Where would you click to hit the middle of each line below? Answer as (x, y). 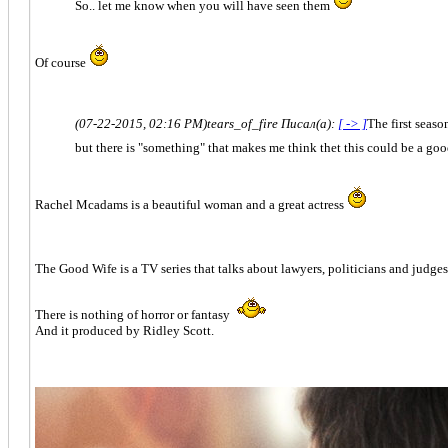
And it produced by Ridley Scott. (124, 330)
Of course (62, 62)
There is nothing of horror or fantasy (134, 314)
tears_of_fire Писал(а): (272, 123)
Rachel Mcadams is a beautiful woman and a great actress (191, 204)
